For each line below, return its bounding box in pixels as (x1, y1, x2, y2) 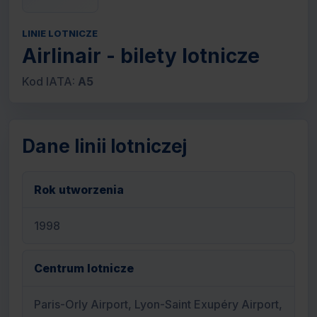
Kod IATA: (22, 74, 78, 88)
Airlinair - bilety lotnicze (22, 44, 260, 68)
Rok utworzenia (34, 183, 124, 197)
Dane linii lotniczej (22, 135, 187, 157)
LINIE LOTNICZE (22, 28, 98, 39)
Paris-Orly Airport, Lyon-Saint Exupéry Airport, (34, 297, 282, 311)
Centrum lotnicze (34, 261, 134, 275)
